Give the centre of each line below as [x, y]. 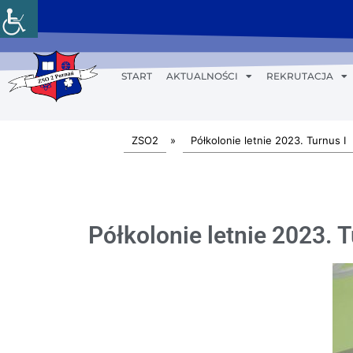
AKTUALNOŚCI [202, 76]
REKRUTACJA [299, 76]
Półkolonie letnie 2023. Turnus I [268, 140]
